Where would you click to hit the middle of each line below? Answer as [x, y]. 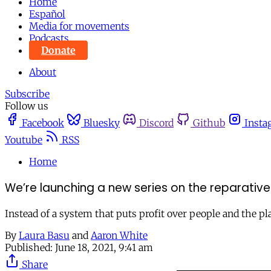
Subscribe [27, 94]
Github [209, 123]
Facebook [43, 123]
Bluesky [102, 123]
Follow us [27, 106]
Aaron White [119, 236]
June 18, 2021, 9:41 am [104, 248]
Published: [29, 248]
